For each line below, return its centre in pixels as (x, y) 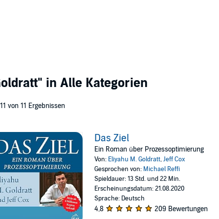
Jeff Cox (175, 159)
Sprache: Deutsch (120, 198)
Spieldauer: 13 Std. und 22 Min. (138, 179)
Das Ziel (112, 138)
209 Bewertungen (181, 209)
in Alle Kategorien (95, 83)
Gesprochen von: (119, 169)
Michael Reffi (162, 169)
